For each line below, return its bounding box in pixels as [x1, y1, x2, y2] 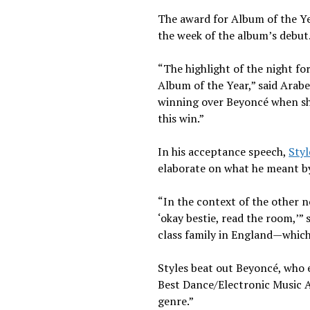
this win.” [158, 110, 205, 126]
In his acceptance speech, [158, 143, 289, 159]
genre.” [158, 293, 197, 309]
